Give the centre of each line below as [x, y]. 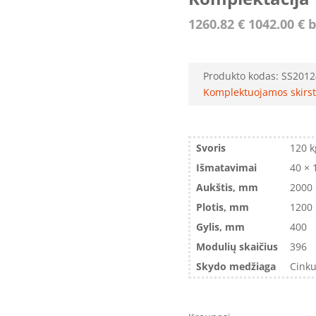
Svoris [211, 148]
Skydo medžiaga [236, 267]
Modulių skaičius [237, 247]
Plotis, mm [223, 207]
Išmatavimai [227, 168]
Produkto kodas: [242, 76]
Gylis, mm [221, 227]
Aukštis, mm [227, 188]
